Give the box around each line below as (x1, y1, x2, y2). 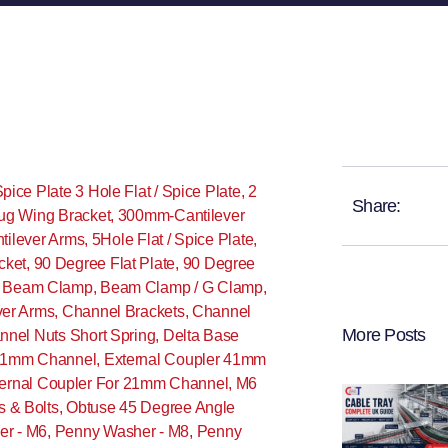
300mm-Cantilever (117, 207, 245, 224)
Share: (352, 196, 401, 216)
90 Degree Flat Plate (33, 255, 176, 272)
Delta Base (162, 327, 240, 344)
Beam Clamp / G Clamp (100, 279, 263, 296)
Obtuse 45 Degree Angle (66, 399, 236, 416)
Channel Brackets (61, 303, 185, 320)
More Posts (342, 325, 426, 345)
